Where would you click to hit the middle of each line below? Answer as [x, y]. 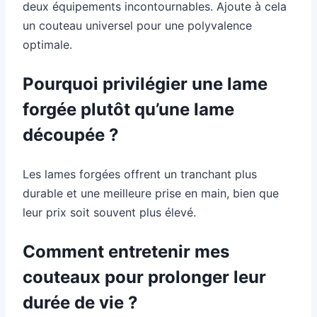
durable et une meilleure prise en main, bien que [151, 193]
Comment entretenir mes [126, 251]
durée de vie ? [80, 302]
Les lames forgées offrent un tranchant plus [140, 174]
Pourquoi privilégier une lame [145, 83]
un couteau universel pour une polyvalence [137, 25]
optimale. [47, 44]
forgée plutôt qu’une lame [128, 109]
